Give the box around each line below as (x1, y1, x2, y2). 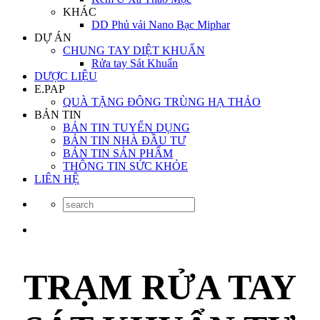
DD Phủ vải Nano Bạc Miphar (91, 19, 230, 31)
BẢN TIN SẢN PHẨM (63, 147, 173, 159)
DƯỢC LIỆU (34, 70, 97, 82)
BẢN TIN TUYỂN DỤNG (63, 121, 190, 134)
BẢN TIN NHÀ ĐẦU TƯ (63, 134, 186, 146)
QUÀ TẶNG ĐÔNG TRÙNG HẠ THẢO (63, 96, 261, 108)
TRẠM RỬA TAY (24, 266, 296, 307)
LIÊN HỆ (34, 173, 79, 185)
